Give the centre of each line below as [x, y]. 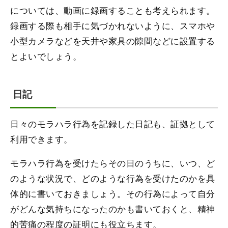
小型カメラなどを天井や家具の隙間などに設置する [113, 41]
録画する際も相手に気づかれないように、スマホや [113, 25]
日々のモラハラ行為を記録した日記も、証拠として [113, 124]
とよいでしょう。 [46, 56]
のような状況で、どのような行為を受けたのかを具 [113, 178]
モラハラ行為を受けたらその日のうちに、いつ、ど [113, 163]
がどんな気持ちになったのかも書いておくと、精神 [113, 209]
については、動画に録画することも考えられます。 [113, 10]
